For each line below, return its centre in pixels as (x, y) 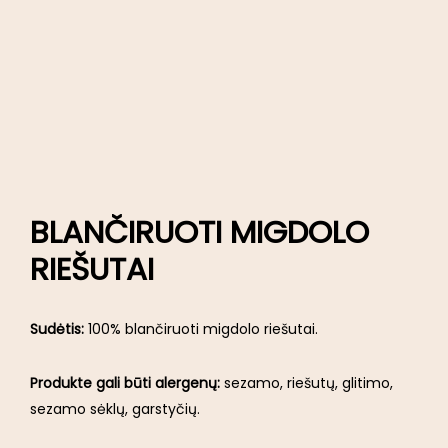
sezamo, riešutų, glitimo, (308, 383)
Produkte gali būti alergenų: (127, 383)
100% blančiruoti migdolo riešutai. (203, 329)
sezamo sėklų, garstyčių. (115, 409)
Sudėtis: (59, 329)
